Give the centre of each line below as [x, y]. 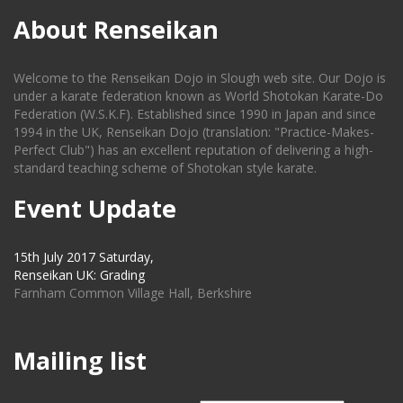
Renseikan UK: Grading [79, 275]
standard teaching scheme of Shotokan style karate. [165, 168]
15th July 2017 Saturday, [84, 257]
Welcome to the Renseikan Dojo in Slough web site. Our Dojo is [200, 78]
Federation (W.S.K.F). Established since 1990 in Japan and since [195, 114]
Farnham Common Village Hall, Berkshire [133, 293]
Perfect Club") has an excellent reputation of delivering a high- [193, 150]
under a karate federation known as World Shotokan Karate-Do [198, 96]
